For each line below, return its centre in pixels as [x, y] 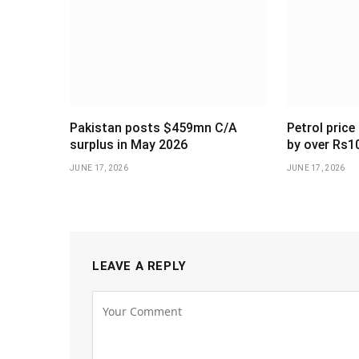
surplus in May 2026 [129, 144]
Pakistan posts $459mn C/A [153, 127]
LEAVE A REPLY [139, 266]
